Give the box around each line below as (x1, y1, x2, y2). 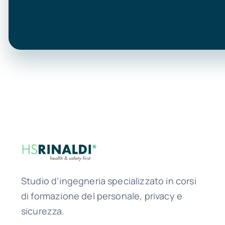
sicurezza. (21, 204, 65, 217)
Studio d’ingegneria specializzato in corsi (21, 174, 196, 187)
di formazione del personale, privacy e (21, 189, 183, 202)
